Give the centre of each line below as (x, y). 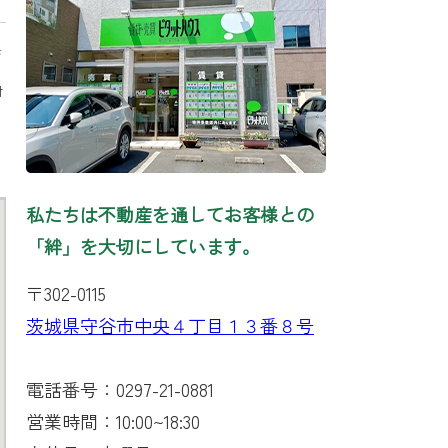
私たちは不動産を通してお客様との (170, 214)
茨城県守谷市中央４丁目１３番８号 (170, 325)
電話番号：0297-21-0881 (120, 389)
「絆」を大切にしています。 (143, 246)
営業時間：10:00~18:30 (113, 421)
